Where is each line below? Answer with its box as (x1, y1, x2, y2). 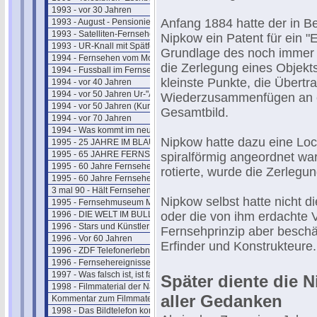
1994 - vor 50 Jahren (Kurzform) (52, 101, 174, 111)
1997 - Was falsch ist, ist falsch (52, 270, 168, 279)
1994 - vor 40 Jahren (52, 77, 132, 87)
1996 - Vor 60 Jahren (52, 234, 132, 243)
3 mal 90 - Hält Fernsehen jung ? (52, 185, 178, 195)
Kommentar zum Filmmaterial (52, 294, 164, 304)
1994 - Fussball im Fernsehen (52, 65, 166, 75)
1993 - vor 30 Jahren (52, 5, 132, 15)
